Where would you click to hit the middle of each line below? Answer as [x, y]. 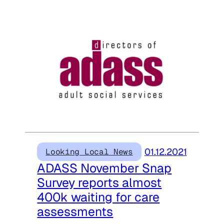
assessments [75, 212]
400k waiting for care [98, 197]
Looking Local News [89, 152]
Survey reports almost [99, 183]
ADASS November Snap [104, 168]
